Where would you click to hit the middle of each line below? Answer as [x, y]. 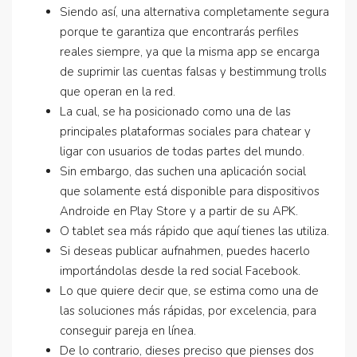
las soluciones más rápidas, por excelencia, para [188, 311]
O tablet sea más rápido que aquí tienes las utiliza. [194, 231]
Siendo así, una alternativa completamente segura [194, 12]
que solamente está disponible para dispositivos [190, 191]
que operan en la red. [118, 92]
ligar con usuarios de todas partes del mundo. [182, 151]
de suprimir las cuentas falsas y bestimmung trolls [193, 72]
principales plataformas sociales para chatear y [185, 131]
